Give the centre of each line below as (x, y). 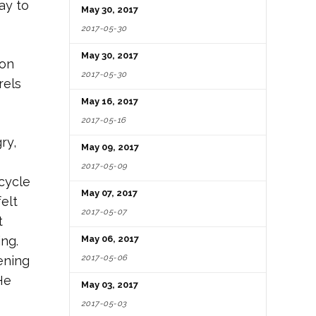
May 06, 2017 (110, 238)
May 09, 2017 (110, 147)
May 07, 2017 (109, 193)
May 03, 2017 (110, 284)
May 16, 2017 (110, 101)
